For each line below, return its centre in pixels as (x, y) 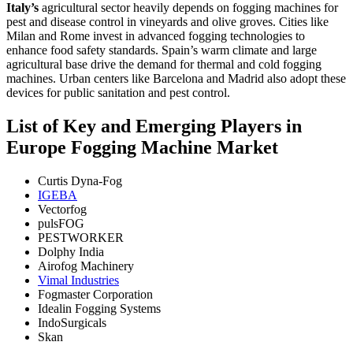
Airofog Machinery (86, 266)
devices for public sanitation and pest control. (118, 93)
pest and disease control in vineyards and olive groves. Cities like (167, 22)
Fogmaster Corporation (95, 295)
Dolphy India (71, 252)
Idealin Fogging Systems (99, 309)
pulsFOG (61, 224)
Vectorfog (62, 210)
